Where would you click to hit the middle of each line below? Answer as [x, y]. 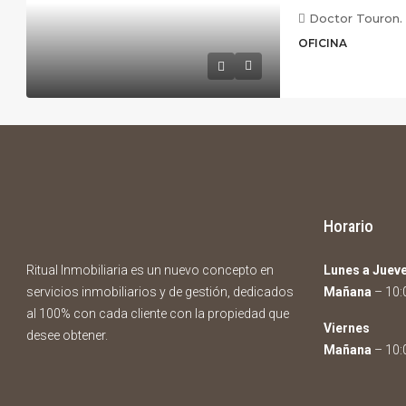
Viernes [346, 328]
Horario [348, 226]
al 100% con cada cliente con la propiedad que [158, 314]
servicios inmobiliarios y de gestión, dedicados [160, 292]
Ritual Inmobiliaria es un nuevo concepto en [150, 270]
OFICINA [323, 43]
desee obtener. [67, 335]
